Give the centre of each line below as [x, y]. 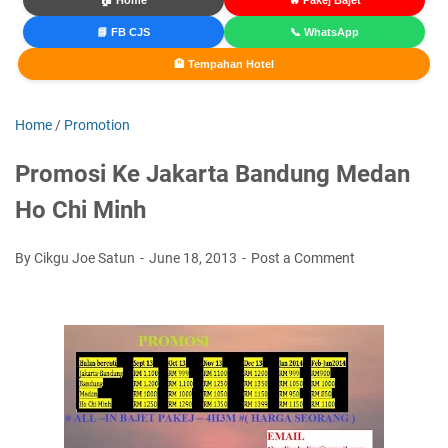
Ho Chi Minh [80, 210]
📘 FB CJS [123, 32]
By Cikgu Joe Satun [76, 258]
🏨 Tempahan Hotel [224, 64]
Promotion [97, 125]
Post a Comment [303, 258]
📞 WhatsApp [325, 32]
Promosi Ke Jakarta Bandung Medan [212, 174]
